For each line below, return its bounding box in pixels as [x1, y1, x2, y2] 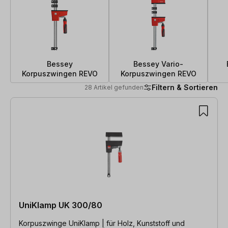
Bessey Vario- [133, 59, 183, 68]
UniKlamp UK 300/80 [19, 199, 102, 210]
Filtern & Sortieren [152, 83, 218, 92]
